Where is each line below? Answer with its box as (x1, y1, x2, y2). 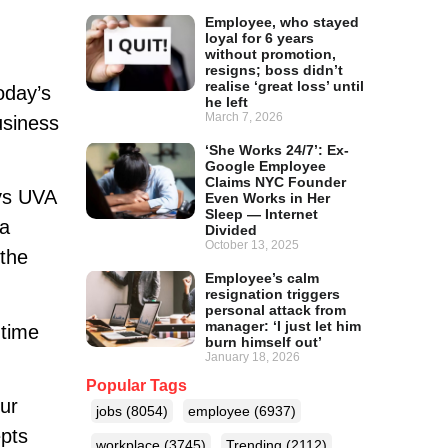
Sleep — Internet (205, 206, 319, 223)
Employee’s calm (205, 270, 320, 287)
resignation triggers (205, 286, 341, 303)
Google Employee (205, 158, 327, 175)
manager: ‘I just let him (205, 318, 362, 335)
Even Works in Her (205, 190, 331, 207)
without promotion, (205, 46, 337, 63)
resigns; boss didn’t (205, 62, 344, 79)
